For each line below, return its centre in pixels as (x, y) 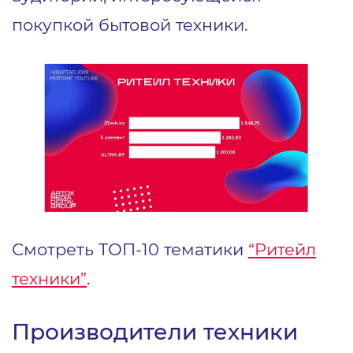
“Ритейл (282, 249)
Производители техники (155, 331)
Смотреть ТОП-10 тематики (130, 249)
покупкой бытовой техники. (130, 24)
